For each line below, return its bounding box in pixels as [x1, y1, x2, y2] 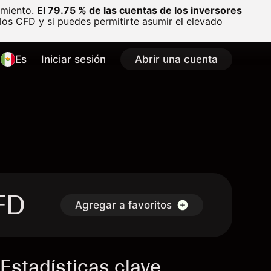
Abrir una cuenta [135, 53, 218, 65]
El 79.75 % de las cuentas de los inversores [37, 4, 242, 16]
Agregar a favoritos [75, 199, 172, 211]
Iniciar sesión [41, 53, 106, 65]
